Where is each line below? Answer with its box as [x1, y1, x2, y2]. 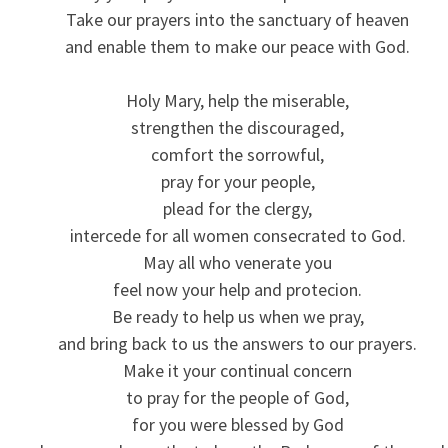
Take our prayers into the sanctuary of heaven [66, 7, 409, 31]
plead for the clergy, [163, 196, 312, 220]
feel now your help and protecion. [113, 277, 362, 301]
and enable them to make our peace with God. [65, 34, 410, 58]
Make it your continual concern [123, 358, 352, 382]
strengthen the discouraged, [131, 115, 344, 139]
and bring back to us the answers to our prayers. [58, 331, 417, 355]
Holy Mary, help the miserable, [126, 88, 349, 112]
